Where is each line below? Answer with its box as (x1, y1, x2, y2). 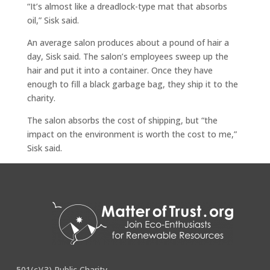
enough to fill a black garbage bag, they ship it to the (27, 78, 238, 90)
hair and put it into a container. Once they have (27, 64, 213, 76)
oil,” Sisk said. (27, 14, 79, 26)
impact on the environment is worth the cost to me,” (27, 128, 237, 140)
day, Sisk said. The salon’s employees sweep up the (27, 51, 228, 62)
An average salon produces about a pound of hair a (27, 37, 229, 48)
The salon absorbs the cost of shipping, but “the (27, 115, 218, 126)
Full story (27, 165, 66, 176)
